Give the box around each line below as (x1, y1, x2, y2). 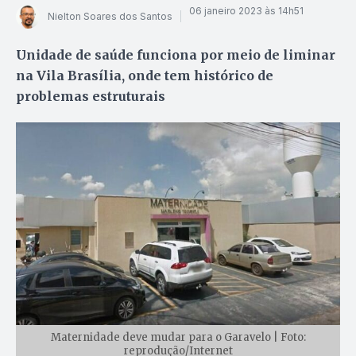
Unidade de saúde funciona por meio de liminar (16, 46, 335, 63)
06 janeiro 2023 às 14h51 (189, 5, 304, 17)
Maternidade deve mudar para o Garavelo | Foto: (50, 330, 306, 344)
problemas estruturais (16, 87, 165, 104)
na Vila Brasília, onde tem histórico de (16, 67, 273, 83)
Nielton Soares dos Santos (48, 10, 172, 23)
